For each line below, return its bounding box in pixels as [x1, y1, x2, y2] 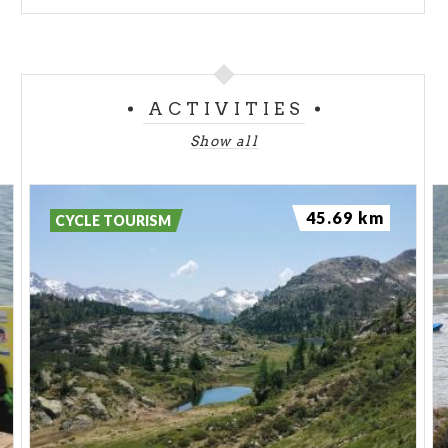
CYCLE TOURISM [55, 212, 172, 229]
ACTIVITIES [148, 99, 306, 119]
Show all [189, 133, 259, 149]
